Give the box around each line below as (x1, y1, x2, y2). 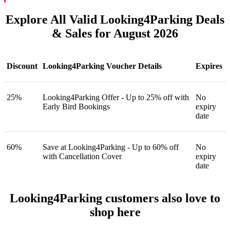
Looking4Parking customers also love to (10, 191, 220, 205)
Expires (196, 62, 222, 71)
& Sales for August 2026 (52, 27, 178, 41)
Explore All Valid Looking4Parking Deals (6, 13, 224, 27)
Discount (7, 62, 37, 71)
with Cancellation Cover (43, 152, 122, 161)
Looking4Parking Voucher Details (43, 62, 162, 71)
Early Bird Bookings (43, 102, 110, 111)
